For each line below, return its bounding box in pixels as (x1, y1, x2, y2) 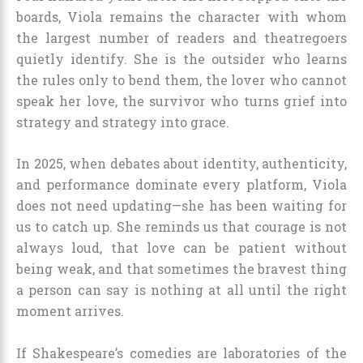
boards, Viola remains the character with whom (16, 7, 347, 25)
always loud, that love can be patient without (16, 239, 347, 257)
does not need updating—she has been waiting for (16, 197, 347, 215)
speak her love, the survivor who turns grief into (16, 92, 347, 109)
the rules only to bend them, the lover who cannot (16, 70, 347, 88)
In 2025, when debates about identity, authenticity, (16, 155, 347, 173)
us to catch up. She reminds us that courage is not (16, 218, 347, 236)
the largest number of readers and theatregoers (16, 28, 347, 46)
